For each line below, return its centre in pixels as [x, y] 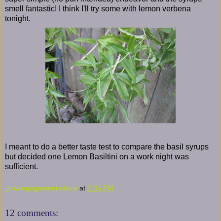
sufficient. [21, 166]
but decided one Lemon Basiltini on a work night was [97, 156]
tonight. [18, 18]
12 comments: [32, 213]
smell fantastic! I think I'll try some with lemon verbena [98, 8]
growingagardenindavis [41, 188]
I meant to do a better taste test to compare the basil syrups [107, 147]
